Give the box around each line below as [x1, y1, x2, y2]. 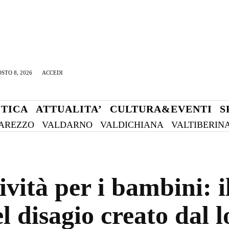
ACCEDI [42, 70, 63, 76]
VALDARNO [42, 120, 93, 130]
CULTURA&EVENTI [109, 103, 212, 114]
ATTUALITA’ [35, 103, 102, 114]
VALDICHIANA [100, 120, 164, 130]
